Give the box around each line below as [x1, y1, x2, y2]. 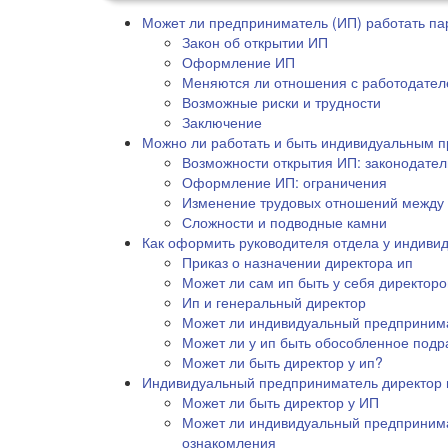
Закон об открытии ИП [182, 31, 328, 52]
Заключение [182, 111, 262, 132]
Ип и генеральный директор [182, 291, 366, 312]
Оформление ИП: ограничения [182, 171, 387, 192]
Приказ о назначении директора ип [182, 251, 413, 272]
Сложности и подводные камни [182, 211, 387, 232]
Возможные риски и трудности [182, 91, 381, 112]
